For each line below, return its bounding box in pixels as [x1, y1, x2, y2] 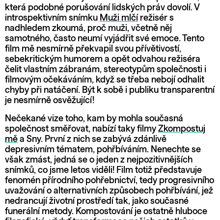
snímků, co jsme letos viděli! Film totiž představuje [5, 165, 202, 175]
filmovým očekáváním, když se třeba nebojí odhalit [5, 75, 204, 84]
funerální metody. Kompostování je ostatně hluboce [5, 207, 207, 216]
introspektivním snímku [5, 13, 100, 23]
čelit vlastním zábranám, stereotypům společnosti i [5, 65, 206, 74]
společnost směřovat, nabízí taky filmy [5, 124, 158, 134]
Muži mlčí [100, 13, 138, 23]
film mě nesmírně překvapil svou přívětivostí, [5, 44, 181, 54]
